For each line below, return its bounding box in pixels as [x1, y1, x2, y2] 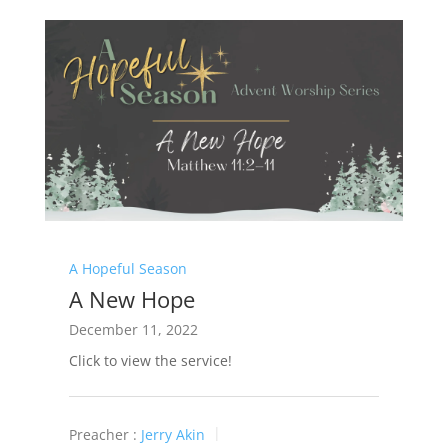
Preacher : [68, 424, 137, 444]
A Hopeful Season [68, 258, 187, 278]
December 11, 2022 [68, 319, 198, 339]
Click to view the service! [68, 350, 232, 370]
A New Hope [68, 283, 195, 314]
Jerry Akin [140, 424, 205, 444]
